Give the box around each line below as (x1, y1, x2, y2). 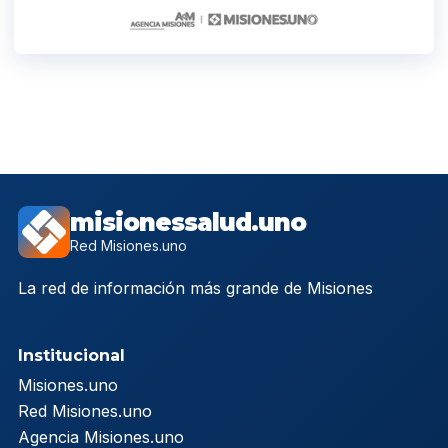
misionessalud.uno (70, 208, 306, 238)
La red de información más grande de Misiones (18, 278, 373, 299)
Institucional (18, 346, 125, 366)
